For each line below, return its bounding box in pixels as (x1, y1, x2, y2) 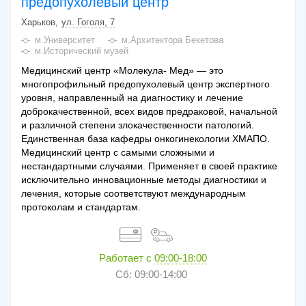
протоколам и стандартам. (21, 201, 141, 213)
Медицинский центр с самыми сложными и (21, 147, 214, 158)
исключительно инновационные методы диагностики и (21, 174, 266, 186)
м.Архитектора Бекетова (122, 35, 223, 46)
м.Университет (35, 35, 95, 46)
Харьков (21, 17, 55, 28)
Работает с (99, 252, 154, 264)
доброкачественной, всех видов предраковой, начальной (21, 106, 277, 117)
